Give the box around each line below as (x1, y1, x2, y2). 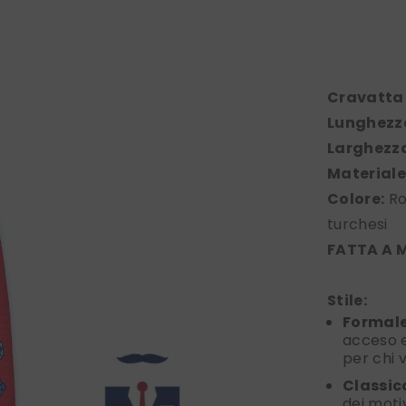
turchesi (327, 214, 388, 236)
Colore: (327, 188, 385, 210)
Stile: (327, 290, 367, 312)
